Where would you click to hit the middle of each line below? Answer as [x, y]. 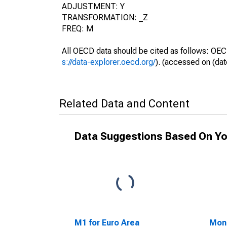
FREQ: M [78, 29]
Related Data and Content [124, 104]
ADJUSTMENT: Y [93, 6]
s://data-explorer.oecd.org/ [109, 62]
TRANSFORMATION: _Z [105, 17]
